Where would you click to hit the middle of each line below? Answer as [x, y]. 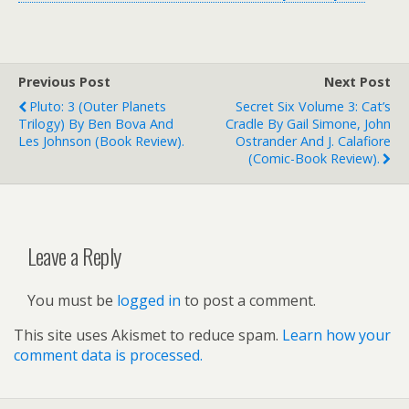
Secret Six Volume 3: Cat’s [313, 107]
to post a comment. [248, 301]
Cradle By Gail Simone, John [308, 124]
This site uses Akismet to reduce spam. [148, 336]
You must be [72, 301]
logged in [149, 301]
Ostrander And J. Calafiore [313, 142]
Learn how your [336, 336]
